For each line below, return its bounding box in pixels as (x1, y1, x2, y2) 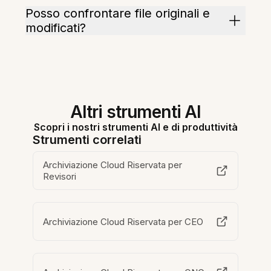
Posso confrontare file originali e (25, 6, 211, 21)
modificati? (25, 21, 87, 36)
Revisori (43, 171, 77, 183)
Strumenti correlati (33, 132, 142, 148)
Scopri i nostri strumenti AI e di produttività (33, 121, 238, 134)
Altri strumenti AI (70, 102, 201, 123)
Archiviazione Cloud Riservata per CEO (43, 215, 204, 227)
